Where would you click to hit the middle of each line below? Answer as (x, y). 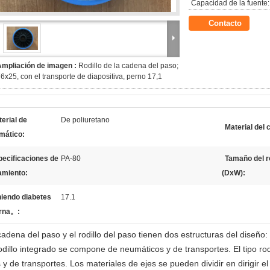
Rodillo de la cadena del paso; (128, 66)
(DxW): (234, 173)
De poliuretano (85, 120)
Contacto (225, 23)
